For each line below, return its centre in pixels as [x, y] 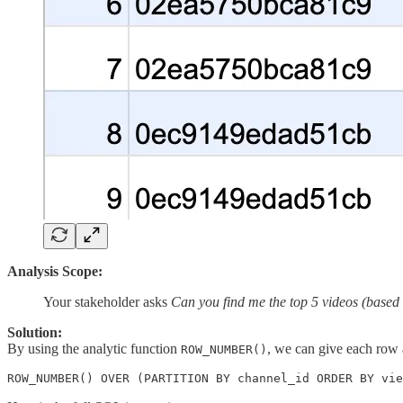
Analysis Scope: [55, 272]
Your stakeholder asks [107, 302]
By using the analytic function [94, 349]
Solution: [35, 333]
